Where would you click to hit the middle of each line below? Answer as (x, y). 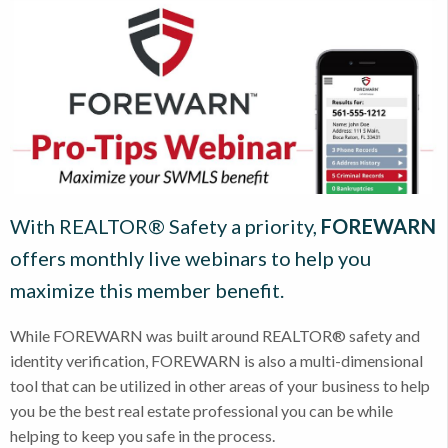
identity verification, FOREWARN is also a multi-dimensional (216, 360)
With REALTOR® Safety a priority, (165, 225)
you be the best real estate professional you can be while (201, 410)
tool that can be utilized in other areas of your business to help (220, 385)
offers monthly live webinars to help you (190, 257)
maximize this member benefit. (147, 289)
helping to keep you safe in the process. (142, 435)
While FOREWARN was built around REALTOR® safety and (215, 335)
